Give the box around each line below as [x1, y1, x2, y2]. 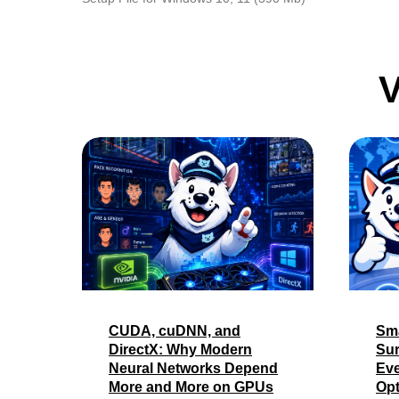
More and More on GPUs [109, 379, 273, 395]
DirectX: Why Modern [109, 341, 252, 357]
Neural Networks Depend [109, 360, 278, 376]
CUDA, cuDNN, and [109, 322, 240, 338]
